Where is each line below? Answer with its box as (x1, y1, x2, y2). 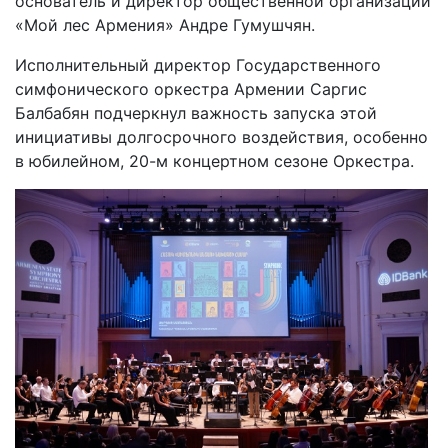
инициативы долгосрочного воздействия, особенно (15, 126, 428, 147)
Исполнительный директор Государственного (15, 54, 381, 75)
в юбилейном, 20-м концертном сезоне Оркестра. (15, 150, 414, 171)
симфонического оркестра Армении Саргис (15, 78, 367, 99)
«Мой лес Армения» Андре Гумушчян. (15, 14, 315, 35)
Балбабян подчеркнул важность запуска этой (15, 102, 377, 123)
